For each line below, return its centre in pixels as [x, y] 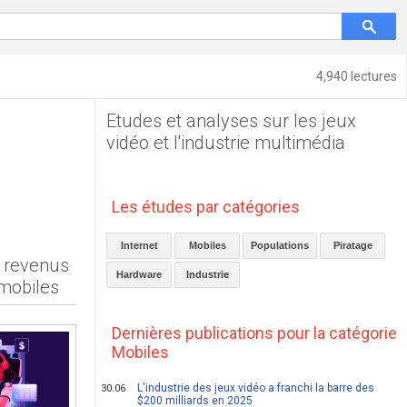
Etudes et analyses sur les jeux [232, 121]
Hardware [139, 274]
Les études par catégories [206, 207]
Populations [280, 245]
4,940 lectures [357, 76]
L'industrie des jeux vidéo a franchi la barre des [256, 388]
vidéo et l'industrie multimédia [226, 143]
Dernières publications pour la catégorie [255, 333]
